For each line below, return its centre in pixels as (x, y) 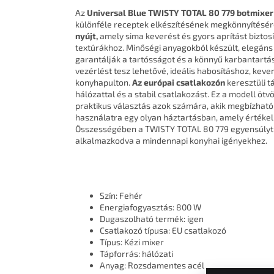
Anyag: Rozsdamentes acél (152, 265)
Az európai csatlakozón (179, 83)
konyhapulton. (104, 83)
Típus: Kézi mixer (132, 242)
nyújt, (87, 36)
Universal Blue (117, 13)
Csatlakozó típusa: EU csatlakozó (163, 231)
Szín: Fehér (121, 196)
